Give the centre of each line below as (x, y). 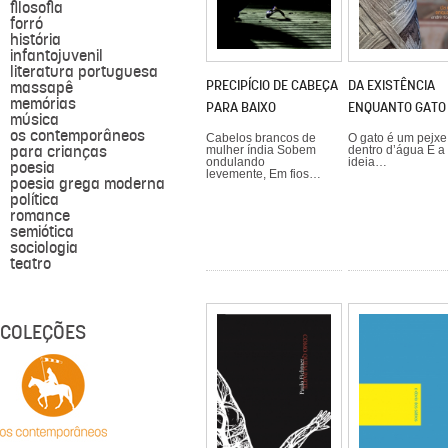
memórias (43, 103)
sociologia (44, 247)
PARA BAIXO (240, 106)
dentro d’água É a (396, 150)
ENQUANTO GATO (396, 107)
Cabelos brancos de (260, 137)
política (34, 199)
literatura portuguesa (84, 71)
